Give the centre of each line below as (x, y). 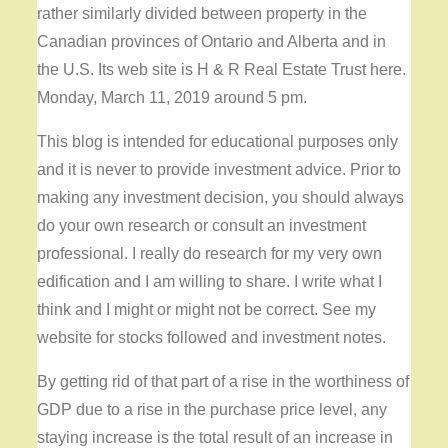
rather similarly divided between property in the (202, 14)
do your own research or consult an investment (202, 226)
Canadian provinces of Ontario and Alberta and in (212, 42)
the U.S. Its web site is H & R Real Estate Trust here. (222, 70)
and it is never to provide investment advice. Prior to (219, 170)
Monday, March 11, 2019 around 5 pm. (172, 98)
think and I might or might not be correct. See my (207, 310)
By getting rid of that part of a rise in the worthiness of (223, 382)
